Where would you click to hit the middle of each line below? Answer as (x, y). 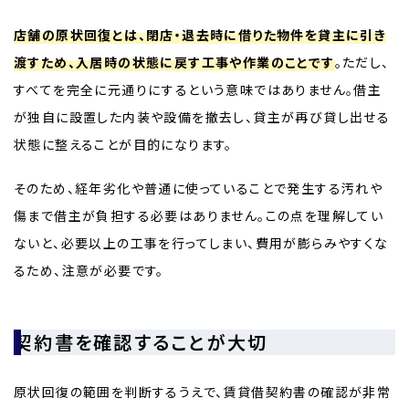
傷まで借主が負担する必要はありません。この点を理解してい (199, 215)
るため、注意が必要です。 (89, 270)
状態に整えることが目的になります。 (123, 144)
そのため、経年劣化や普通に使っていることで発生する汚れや (199, 188)
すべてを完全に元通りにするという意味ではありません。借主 (198, 89)
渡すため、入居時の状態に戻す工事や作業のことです (174, 62)
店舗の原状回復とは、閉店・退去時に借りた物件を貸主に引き (200, 34)
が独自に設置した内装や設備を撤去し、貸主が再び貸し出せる (202, 116)
